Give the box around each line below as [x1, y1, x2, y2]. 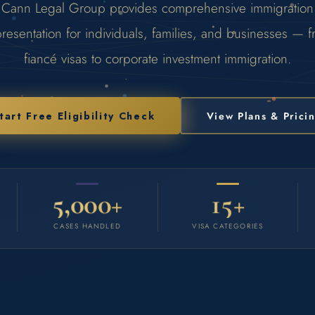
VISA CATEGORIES [192, 221, 264, 231]
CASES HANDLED [53, 221, 121, 231]
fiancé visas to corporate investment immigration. [24, 49, 291, 68]
